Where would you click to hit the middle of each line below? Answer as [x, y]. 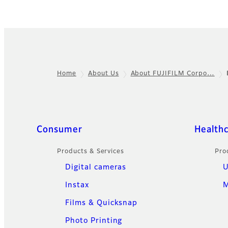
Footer [24, 81]
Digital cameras [96, 168]
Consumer [60, 130]
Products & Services [91, 152]
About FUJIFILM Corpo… [173, 74]
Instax [77, 186]
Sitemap [47, 130]
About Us [103, 74]
